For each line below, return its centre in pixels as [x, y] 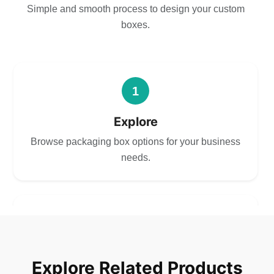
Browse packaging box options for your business [135, 142]
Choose [135, 254]
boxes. [135, 25]
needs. [135, 157]
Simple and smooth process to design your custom [135, 9]
